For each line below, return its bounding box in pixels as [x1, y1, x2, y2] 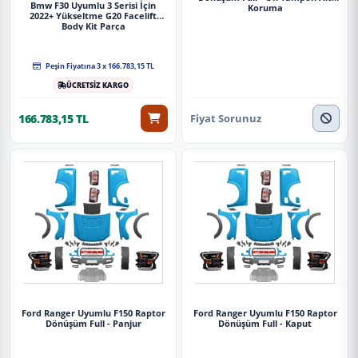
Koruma [247, 2, 283, 14]
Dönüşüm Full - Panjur [45, 318, 141, 330]
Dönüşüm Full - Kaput [218, 318, 312, 330]
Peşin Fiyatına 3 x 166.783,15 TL [45, 60, 154, 71]
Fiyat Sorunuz [190, 111, 261, 126]
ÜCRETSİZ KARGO [66, 79, 129, 90]
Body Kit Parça [61, 20, 125, 32]
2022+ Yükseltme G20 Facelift [30, 10, 157, 22]
